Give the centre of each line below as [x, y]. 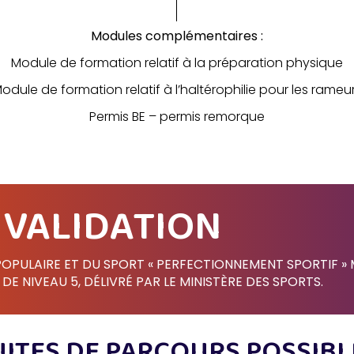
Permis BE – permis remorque [177, 117]
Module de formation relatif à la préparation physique [177, 63]
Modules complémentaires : [177, 36]
